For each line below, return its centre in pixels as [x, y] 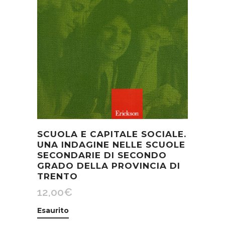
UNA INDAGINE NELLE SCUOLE [111, 144]
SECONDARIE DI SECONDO [102, 155]
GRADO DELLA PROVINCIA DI [109, 165]
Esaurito [53, 210]
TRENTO [58, 176]
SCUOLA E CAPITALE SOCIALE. [112, 134]
